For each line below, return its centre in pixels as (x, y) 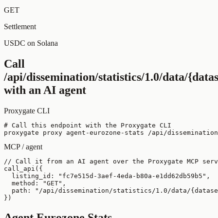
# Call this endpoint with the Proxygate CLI (88, 125)
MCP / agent (23, 146)
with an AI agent (45, 90)
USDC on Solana (31, 43)
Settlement (20, 26)
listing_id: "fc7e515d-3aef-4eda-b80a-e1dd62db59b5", (107, 176)
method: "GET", (35, 183)
